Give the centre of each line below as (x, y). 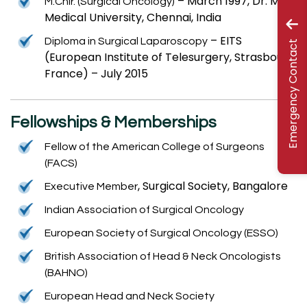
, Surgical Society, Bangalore (213, 186)
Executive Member (91, 187)
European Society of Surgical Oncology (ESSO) (161, 233)
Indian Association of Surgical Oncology (144, 210)
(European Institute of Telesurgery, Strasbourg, (171, 58)
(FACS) (61, 163)
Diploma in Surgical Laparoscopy (126, 41)
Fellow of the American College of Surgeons (155, 147)
